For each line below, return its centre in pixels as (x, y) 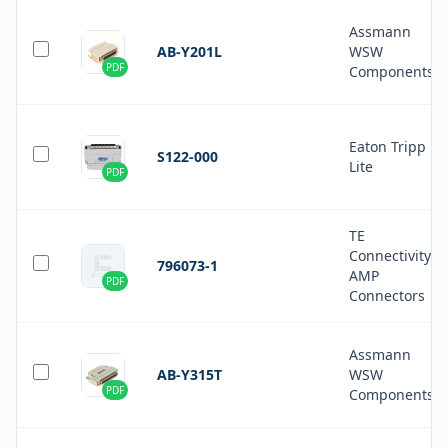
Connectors (387, 295)
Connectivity (390, 255)
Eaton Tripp (387, 146)
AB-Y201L (189, 51)
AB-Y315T (189, 374)
